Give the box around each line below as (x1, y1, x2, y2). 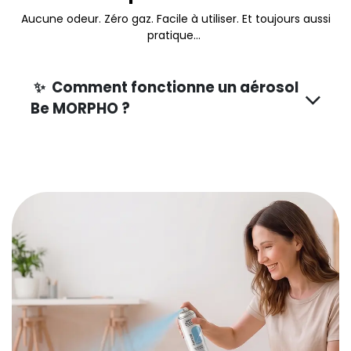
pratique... (147, 27, 201, 44)
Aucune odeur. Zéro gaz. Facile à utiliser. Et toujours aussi (20, 11, 331, 27)
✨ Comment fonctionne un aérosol (31, 78, 299, 98)
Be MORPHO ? (31, 99, 133, 119)
